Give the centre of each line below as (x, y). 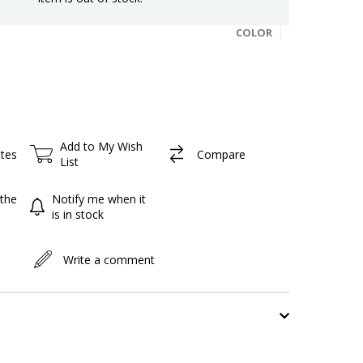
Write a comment (109, 259)
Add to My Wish (102, 147)
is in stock (77, 215)
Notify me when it (98, 199)
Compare (221, 154)
